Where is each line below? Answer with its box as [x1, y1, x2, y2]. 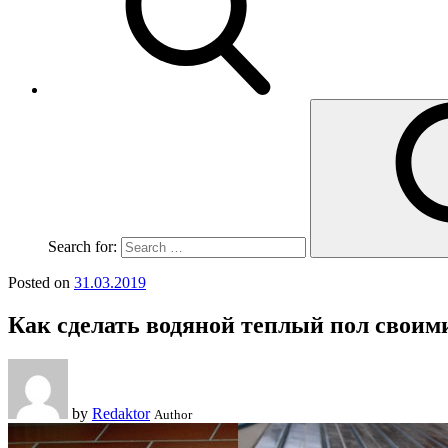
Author [154, 406, 192, 422]
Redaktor [92, 404, 150, 422]
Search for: [48, 238, 117, 255]
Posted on [8, 274, 70, 291]
